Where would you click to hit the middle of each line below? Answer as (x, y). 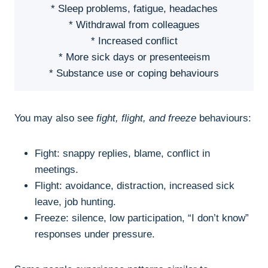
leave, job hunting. (75, 202)
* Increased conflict (134, 41)
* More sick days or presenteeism (134, 57)
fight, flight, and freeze (146, 118)
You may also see (55, 118)
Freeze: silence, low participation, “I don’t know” (142, 218)
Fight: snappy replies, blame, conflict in (122, 154)
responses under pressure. (95, 234)
